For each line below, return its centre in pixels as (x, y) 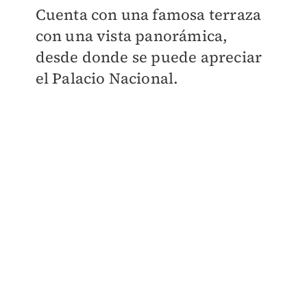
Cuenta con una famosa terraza (148, 15)
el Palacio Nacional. (109, 78)
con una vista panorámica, (132, 36)
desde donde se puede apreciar (149, 57)
